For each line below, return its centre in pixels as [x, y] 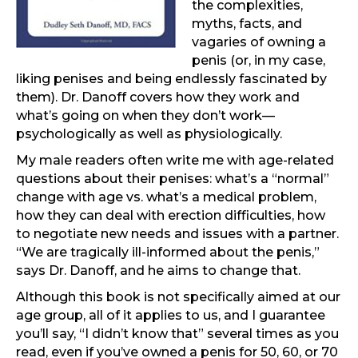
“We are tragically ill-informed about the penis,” [168, 253]
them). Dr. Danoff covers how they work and [158, 97]
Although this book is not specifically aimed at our [178, 297]
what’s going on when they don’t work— [145, 116]
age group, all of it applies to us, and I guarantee [171, 316]
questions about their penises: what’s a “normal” [173, 179]
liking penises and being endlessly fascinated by [171, 79]
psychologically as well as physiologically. [149, 134]
